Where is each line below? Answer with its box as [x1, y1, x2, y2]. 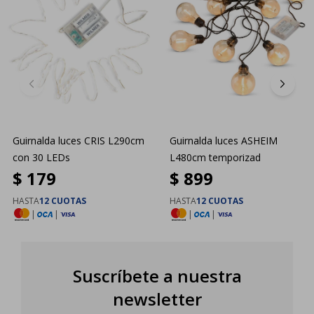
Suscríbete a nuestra [72, 264, 242, 287]
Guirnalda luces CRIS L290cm [13, 133, 144, 147]
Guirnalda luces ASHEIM [170, 133, 278, 147]
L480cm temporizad [170, 150, 261, 164]
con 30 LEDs [13, 150, 70, 164]
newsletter [112, 287, 202, 310]
